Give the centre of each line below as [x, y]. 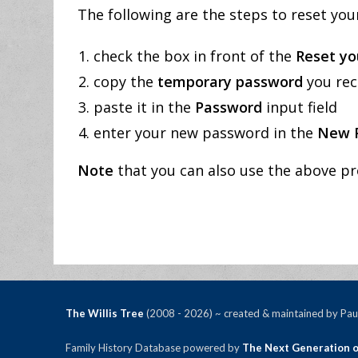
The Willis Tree [106, 313]
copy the [126, 82]
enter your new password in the [206, 133]
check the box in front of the [195, 56]
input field [300, 107]
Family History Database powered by [154, 348]
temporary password [231, 82]
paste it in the [145, 107]
